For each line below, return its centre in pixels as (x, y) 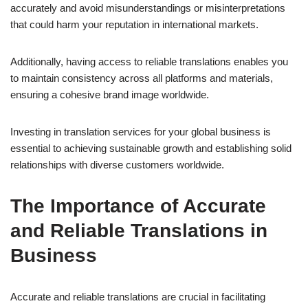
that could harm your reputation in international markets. (134, 24)
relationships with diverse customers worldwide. (117, 164)
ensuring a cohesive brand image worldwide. (110, 94)
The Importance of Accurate (138, 206)
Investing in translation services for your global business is (141, 131)
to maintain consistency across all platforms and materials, (142, 78)
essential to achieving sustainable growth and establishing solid (151, 148)
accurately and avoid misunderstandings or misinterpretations (148, 8)
